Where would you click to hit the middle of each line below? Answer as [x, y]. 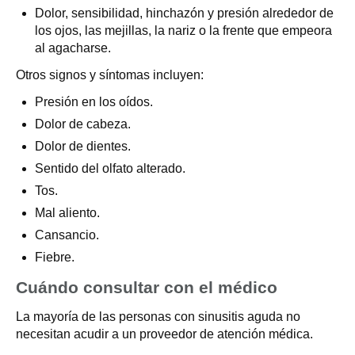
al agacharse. [73, 48]
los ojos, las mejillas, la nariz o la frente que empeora [183, 31]
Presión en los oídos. [94, 102]
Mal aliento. [67, 213]
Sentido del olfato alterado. [110, 168]
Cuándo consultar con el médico [147, 287]
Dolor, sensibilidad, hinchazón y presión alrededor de [184, 13]
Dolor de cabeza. [83, 124]
